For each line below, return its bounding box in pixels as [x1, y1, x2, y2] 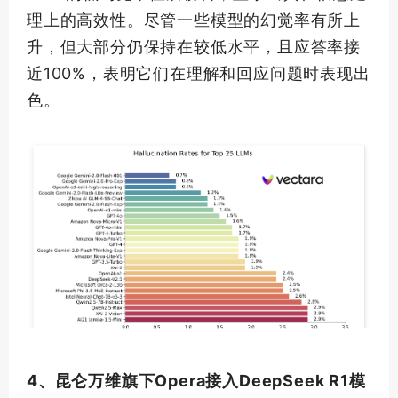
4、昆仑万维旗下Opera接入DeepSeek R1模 [27, 371, 366, 390]
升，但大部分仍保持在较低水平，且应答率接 [27, 37, 361, 57]
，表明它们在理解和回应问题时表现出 [86, 64, 370, 84]
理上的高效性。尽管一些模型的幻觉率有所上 [27, 11, 361, 30]
